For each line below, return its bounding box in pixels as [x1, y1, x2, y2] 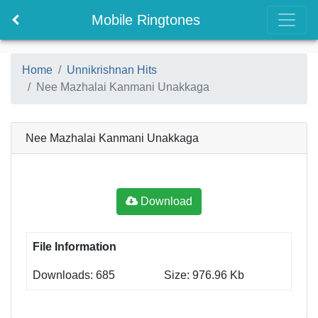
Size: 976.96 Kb [163, 269, 244, 281]
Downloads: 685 [32, 269, 115, 281]
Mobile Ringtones [92, 12, 200, 28]
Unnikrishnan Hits [67, 64, 157, 76]
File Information [32, 241, 116, 253]
